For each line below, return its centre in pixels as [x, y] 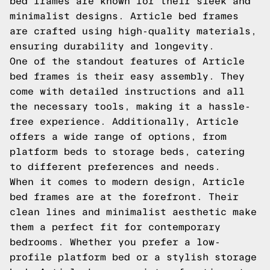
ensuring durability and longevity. [112, 46]
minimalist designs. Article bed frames [124, 16]
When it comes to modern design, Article [127, 182]
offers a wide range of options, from [118, 137]
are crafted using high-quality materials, [133, 31]
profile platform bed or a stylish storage [133, 257]
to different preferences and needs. [115, 167]
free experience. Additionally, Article [124, 121]
